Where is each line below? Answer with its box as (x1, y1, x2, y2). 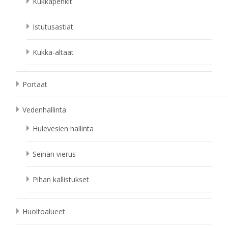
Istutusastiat (33, 22, 73, 32)
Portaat (22, 79, 47, 89)
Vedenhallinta (22, 105, 66, 115)
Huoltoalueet (22, 207, 65, 216)
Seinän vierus (33, 149, 76, 159)
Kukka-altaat (33, 47, 74, 57)
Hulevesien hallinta (33, 124, 94, 133)
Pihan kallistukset (33, 175, 89, 184)
